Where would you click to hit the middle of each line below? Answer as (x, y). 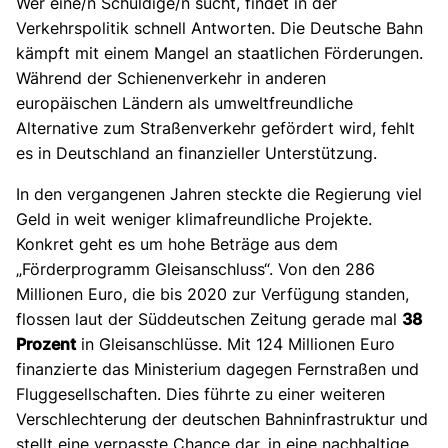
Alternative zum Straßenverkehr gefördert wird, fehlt (215, 127)
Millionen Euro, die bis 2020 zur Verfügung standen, (212, 293)
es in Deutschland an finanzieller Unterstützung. (199, 152)
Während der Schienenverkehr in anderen (171, 77)
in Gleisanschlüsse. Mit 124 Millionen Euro (235, 343)
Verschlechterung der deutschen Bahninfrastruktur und (222, 418)
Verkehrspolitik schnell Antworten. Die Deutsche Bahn (219, 27)
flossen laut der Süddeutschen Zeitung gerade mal (209, 318)
